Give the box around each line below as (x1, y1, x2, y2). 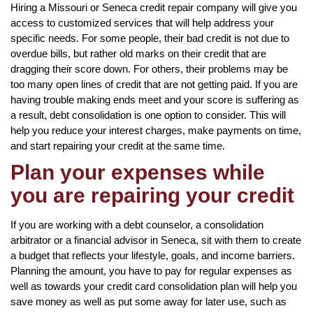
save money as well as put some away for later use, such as (10, 295, 286, 307)
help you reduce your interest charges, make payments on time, (10, 124, 301, 136)
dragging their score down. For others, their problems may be (10, 62, 288, 75)
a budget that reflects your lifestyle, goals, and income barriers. (10, 249, 295, 261)
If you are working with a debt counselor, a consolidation (10, 218, 263, 231)
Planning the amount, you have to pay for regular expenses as (10, 264, 292, 277)
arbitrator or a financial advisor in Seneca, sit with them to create (10, 233, 301, 246)
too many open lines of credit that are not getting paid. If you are (10, 78, 298, 90)
